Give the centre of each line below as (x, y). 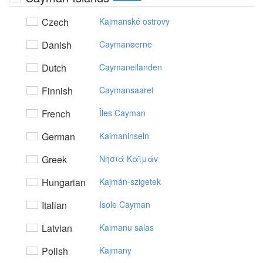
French (55, 114)
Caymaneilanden (131, 67)
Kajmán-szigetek (130, 181)
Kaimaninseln (124, 136)
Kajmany (115, 250)
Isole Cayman (125, 204)
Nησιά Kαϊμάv (129, 159)
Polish (54, 251)
